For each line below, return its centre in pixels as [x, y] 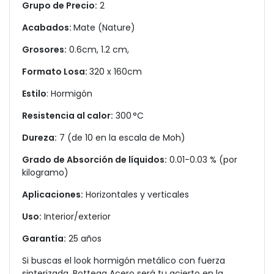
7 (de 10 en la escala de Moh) [121, 138]
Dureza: [39, 138]
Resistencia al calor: [68, 116]
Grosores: [44, 50]
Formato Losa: [56, 72]
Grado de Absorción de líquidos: [94, 160]
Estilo [34, 94]
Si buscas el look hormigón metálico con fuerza [124, 261]
